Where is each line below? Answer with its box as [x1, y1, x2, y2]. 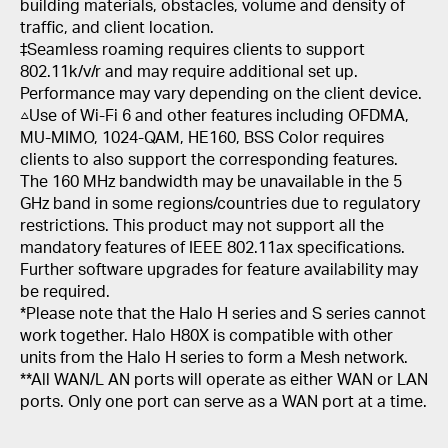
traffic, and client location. [20, 16, 214, 37]
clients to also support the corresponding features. [20, 148, 398, 169]
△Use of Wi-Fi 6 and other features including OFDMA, [20, 104, 409, 125]
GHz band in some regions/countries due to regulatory [20, 192, 420, 213]
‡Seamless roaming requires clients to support [20, 38, 365, 59]
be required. [20, 280, 110, 301]
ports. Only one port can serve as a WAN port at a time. [20, 390, 427, 411]
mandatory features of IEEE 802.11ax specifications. [20, 236, 405, 257]
